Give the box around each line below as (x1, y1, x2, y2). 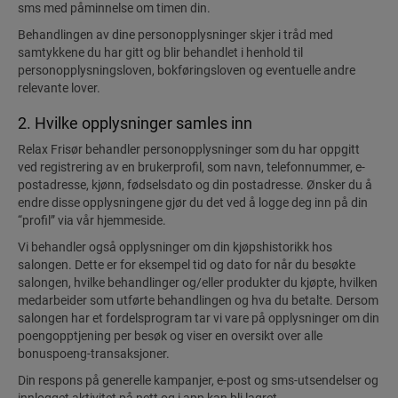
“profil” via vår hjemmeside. (18, 213, 166, 227)
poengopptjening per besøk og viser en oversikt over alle (18, 329, 322, 343)
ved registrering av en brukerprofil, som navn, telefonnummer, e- (18, 160, 365, 174)
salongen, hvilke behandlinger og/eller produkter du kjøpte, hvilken (18, 275, 378, 290)
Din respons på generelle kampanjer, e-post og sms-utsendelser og (18, 373, 378, 387)
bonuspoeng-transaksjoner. (18, 346, 170, 361)
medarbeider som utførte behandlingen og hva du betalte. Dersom (18, 293, 378, 307)
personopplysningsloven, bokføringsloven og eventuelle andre (18, 63, 355, 77)
